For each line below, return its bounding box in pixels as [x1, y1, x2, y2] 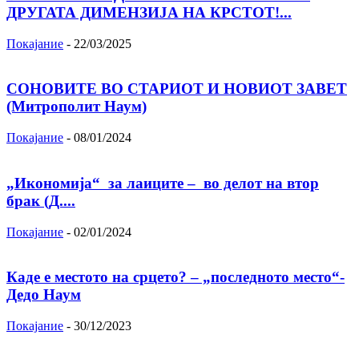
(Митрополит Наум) [6, 98, 147, 115]
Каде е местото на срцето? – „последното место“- [6, 268, 345, 286]
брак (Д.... [6, 192, 75, 209]
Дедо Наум [6, 286, 81, 304]
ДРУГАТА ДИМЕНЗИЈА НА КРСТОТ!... [6, 4, 292, 21]
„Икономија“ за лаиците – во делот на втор [6, 174, 319, 192]
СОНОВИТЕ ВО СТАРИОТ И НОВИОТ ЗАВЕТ [6, 80, 347, 98]
